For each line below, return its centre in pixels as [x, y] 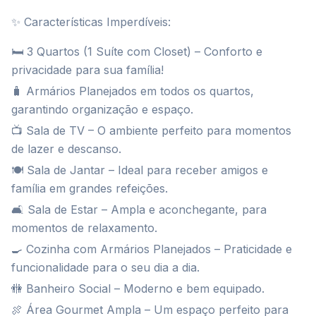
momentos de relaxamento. [84, 228]
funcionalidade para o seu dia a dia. [105, 267]
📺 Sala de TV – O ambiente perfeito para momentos [151, 130]
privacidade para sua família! [87, 70]
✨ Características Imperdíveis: [91, 22]
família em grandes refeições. [90, 188]
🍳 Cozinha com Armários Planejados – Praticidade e [152, 249]
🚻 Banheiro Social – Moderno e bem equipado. [138, 288]
